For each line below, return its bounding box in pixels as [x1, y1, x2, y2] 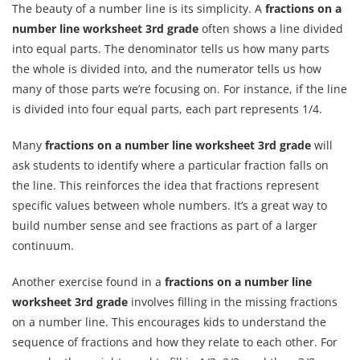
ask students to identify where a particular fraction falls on [12, 157, 329, 174]
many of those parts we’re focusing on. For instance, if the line [12, 81, 347, 97]
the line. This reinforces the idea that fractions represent [12, 178, 319, 194]
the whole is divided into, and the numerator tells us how [12, 61, 321, 77]
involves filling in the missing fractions [128, 294, 337, 310]
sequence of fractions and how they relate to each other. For [12, 334, 337, 350]
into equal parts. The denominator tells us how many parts [12, 41, 329, 57]
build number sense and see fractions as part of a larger [12, 218, 317, 234]
